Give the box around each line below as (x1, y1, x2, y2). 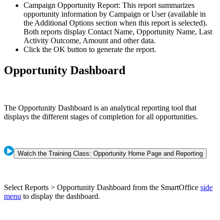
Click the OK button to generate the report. (24, 45, 156, 54)
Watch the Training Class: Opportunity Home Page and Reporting (18, 150, 203, 158)
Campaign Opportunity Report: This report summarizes (24, 1, 194, 10)
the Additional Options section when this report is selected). (24, 19, 207, 27)
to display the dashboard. (21, 192, 100, 201)
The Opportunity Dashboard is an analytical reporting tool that (4, 104, 196, 112)
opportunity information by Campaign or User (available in (24, 10, 206, 19)
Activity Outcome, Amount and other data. (24, 36, 156, 45)
